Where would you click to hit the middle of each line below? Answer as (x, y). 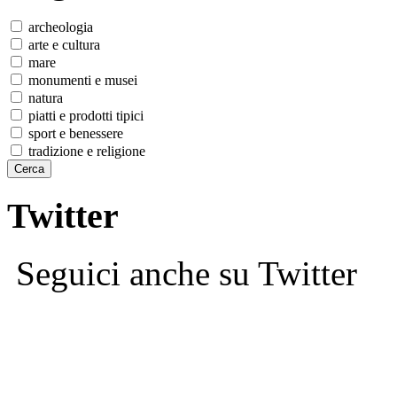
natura (44, 98)
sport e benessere (74, 134)
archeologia (59, 27)
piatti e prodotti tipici (84, 116)
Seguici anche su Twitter (182, 273)
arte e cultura (62, 45)
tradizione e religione (85, 152)
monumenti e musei (81, 81)
